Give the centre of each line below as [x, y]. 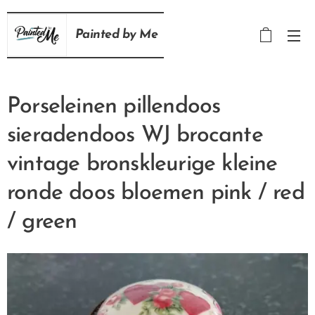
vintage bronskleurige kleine [142, 165]
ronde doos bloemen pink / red [156, 193]
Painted [99, 35]
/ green [42, 222]
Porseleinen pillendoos [114, 107]
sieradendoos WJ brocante [135, 136]
